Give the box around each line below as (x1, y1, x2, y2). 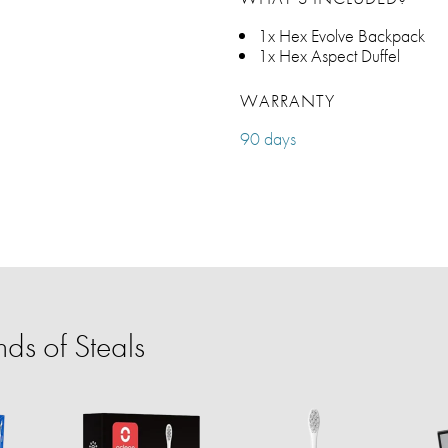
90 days (240, 127, 296, 150)
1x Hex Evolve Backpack (258, 24, 425, 47)
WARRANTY (240, 89, 335, 112)
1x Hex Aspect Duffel (258, 44, 400, 67)
